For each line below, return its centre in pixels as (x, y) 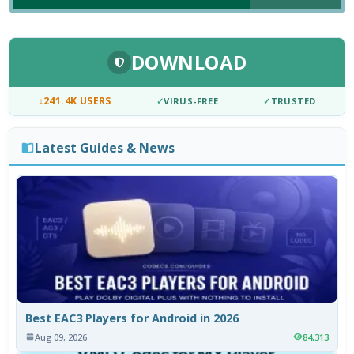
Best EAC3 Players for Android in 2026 (132, 318)
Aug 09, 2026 (61, 337)
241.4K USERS (77, 101)
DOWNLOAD (189, 62)
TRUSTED (293, 101)
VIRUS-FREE (191, 101)
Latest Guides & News (104, 147)
